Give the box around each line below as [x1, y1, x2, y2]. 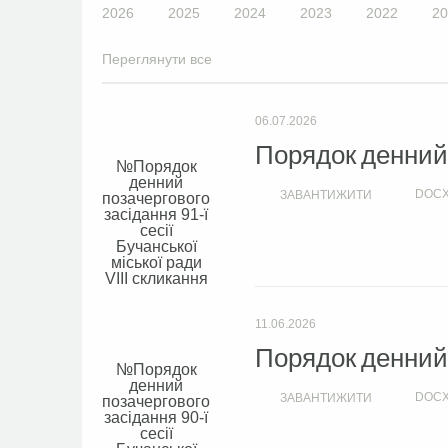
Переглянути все [102, 51, 212, 67]
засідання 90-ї [104, 409, 208, 426]
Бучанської [115, 238, 197, 255]
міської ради [110, 254, 202, 271]
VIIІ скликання [104, 270, 208, 287]
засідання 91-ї [104, 206, 208, 223]
